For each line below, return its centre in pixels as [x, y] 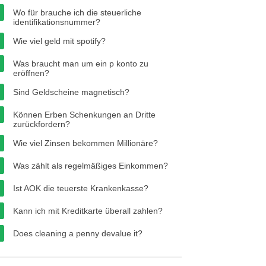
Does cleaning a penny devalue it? [78, 233]
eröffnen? [31, 73]
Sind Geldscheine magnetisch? [71, 92]
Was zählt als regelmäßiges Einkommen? [91, 166]
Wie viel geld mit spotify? [59, 41]
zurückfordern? [42, 124]
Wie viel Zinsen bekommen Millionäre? [85, 143]
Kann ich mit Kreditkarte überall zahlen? [88, 211]
